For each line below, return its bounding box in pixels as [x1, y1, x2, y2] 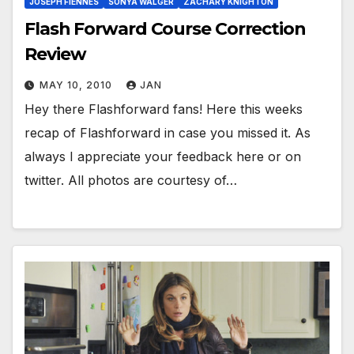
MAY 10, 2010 [40, 79, 115, 92]
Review [24, 43, 86, 66]
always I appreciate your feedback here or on [24, 149, 301, 165]
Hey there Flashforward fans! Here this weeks [24, 101, 303, 118]
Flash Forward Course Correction [24, 18, 306, 40]
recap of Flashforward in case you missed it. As [24, 125, 311, 141]
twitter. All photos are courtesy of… [24, 172, 237, 189]
